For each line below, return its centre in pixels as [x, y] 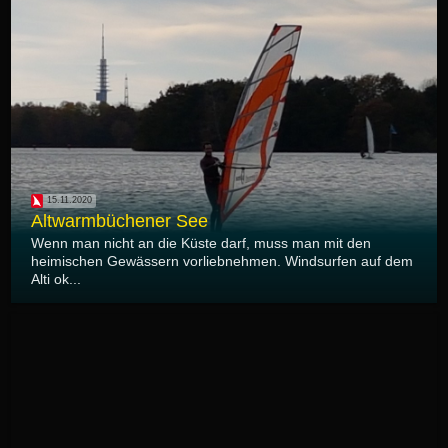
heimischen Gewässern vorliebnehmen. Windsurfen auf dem [222, 260]
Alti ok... [56, 278]
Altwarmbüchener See [119, 220]
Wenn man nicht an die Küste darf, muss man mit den [201, 242]
